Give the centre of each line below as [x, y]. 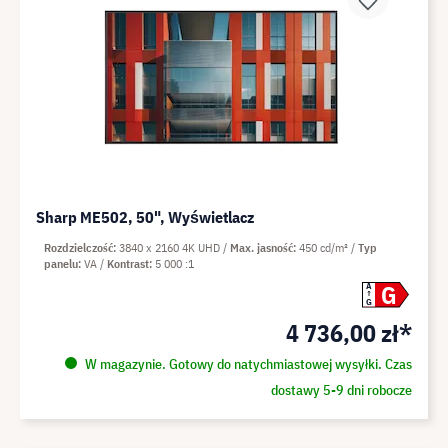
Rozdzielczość [78, 247]
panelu [61, 263]
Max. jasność [261, 247]
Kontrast [128, 263]
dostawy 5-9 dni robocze [341, 389]
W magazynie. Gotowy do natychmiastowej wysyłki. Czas [246, 363]
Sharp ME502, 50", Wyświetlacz [145, 216]
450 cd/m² [325, 247]
